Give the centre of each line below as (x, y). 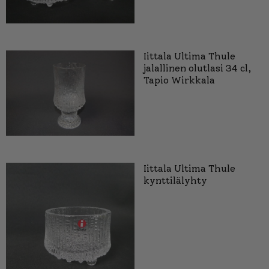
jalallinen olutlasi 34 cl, (198, 68)
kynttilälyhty (175, 181)
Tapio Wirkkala (179, 80)
